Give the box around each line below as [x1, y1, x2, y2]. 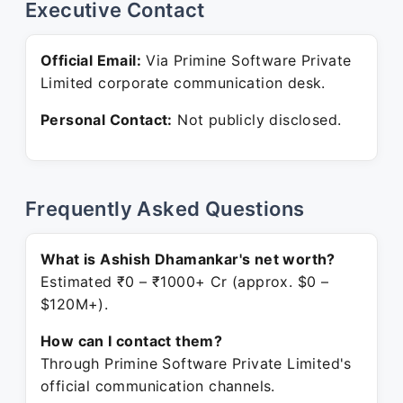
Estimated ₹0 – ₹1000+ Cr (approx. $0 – [40, 273, 329, 291]
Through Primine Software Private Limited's [40, 354, 352, 372]
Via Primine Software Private [141, 51, 352, 69]
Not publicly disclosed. [172, 111, 342, 129]
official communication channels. [40, 377, 275, 395]
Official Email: [40, 51, 141, 69]
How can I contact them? [40, 332, 223, 350]
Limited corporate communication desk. [40, 74, 326, 92]
